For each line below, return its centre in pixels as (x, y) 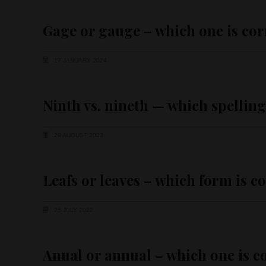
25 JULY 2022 (73, 210)
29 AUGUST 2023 (78, 135)
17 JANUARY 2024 (80, 61)
